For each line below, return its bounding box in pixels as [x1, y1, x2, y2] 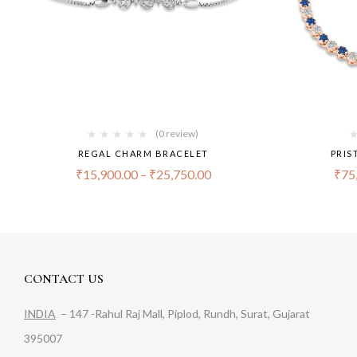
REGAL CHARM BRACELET [77, 148, 209, 159]
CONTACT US [24, 271, 104, 288]
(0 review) [155, 127, 198, 140]
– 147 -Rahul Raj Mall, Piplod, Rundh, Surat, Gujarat [56, 307, 310, 321]
